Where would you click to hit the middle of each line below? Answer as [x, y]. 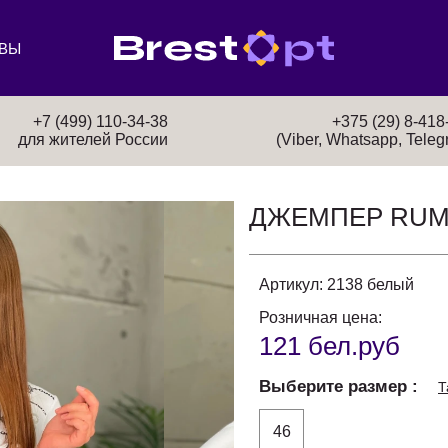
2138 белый [370, 284]
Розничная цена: [320, 317]
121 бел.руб [329, 346]
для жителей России [93, 139]
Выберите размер [335, 386]
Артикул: [291, 284]
